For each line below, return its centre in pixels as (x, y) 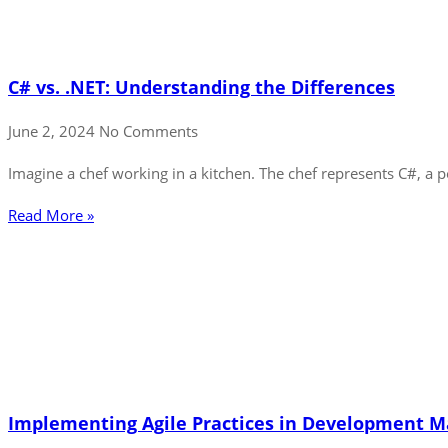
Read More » (51, 215)
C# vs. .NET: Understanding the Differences (201, 86)
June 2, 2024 (53, 131)
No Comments (148, 131)
